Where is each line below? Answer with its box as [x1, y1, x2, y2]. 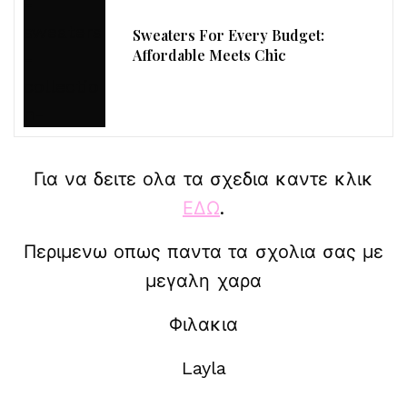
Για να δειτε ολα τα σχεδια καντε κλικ [34, 168, 373, 191]
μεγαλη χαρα [145, 270, 262, 293]
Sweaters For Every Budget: [133, 25, 324, 45]
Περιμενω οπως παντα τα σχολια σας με [24, 241, 383, 263]
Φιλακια [169, 313, 238, 336]
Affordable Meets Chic [133, 45, 286, 65]
